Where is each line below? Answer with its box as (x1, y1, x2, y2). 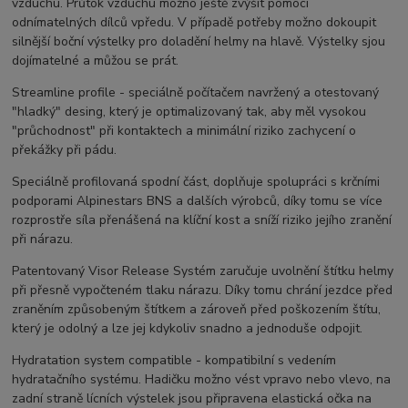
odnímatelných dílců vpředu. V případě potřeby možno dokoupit (12, 14, 377, 32)
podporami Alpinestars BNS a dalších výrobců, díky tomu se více (12, 192, 383, 210)
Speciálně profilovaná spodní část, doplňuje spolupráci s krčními (12, 173, 381, 191)
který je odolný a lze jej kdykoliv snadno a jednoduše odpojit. (12, 320, 363, 338)
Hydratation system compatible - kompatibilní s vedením (12, 352, 337, 370)
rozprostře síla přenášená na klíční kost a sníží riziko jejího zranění (12, 211, 393, 229)
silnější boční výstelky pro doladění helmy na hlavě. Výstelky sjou (12, 33, 386, 51)
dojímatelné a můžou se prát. (12, 52, 183, 70)
